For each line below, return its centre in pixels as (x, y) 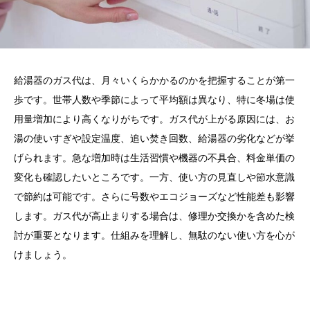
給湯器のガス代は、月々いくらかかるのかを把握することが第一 (154, 81)
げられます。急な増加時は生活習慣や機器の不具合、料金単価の (154, 158)
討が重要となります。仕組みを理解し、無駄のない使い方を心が (154, 236)
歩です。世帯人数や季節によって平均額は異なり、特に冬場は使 (154, 100)
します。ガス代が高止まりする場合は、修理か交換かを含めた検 (154, 217)
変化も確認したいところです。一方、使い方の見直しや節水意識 (154, 178)
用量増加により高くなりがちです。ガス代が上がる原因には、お (154, 120)
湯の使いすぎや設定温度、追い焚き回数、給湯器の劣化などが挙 (154, 139)
